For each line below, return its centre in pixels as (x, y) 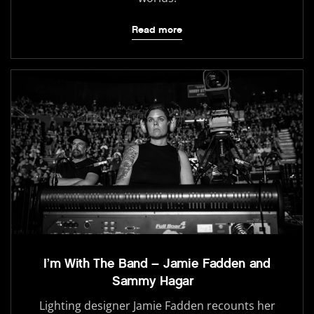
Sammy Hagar (157, 281)
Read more (157, 30)
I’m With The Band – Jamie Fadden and (157, 264)
